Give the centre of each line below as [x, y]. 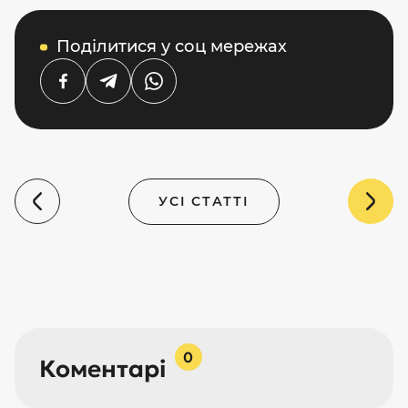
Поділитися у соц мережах [172, 47]
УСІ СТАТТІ [204, 201]
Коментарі [102, 369]
